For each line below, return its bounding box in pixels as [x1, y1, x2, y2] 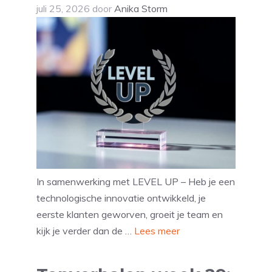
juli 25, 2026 [36, 2, 90, 15]
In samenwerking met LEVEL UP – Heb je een [36, 175, 235, 188]
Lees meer [134, 225, 180, 237]
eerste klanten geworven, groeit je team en [36, 208, 223, 221]
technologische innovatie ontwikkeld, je [36, 192, 206, 205]
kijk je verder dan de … [36, 225, 134, 237]
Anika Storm [114, 2, 168, 15]
